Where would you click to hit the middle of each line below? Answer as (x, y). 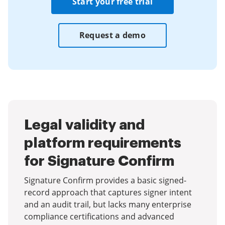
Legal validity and (84, 125)
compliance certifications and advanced (99, 216)
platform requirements (103, 143)
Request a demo (113, 35)
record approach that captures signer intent (108, 192)
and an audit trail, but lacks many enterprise (108, 204)
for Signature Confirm (99, 161)
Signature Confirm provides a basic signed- (105, 180)
